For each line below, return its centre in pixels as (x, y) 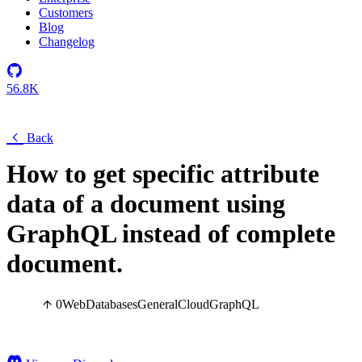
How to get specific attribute (163, 174)
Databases (112, 305)
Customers (66, 13)
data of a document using (146, 204)
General (158, 305)
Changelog (67, 42)
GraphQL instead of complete (171, 234)
